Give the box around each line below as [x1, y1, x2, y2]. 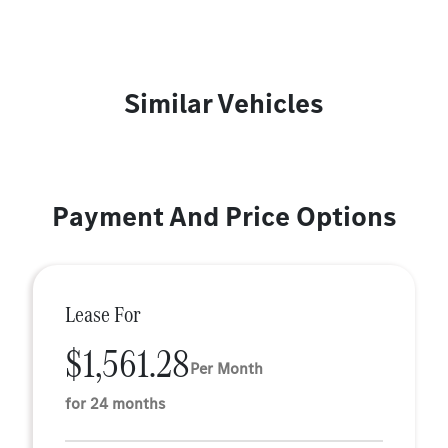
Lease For [65, 299, 141, 330]
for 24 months [65, 393, 165, 414]
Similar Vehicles [124, 85, 324, 122]
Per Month [190, 357, 263, 379]
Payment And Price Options [51, 198, 397, 235]
